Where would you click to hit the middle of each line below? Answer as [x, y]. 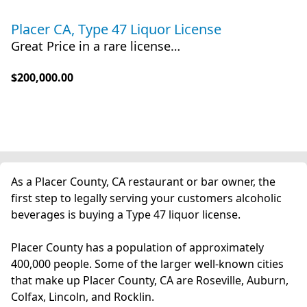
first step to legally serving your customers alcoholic [146, 198]
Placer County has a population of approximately [137, 247]
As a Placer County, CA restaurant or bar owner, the [143, 182]
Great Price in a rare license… [96, 46]
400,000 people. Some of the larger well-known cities [147, 264]
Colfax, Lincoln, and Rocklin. [84, 297]
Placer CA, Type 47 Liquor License [116, 29]
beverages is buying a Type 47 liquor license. [127, 214]
